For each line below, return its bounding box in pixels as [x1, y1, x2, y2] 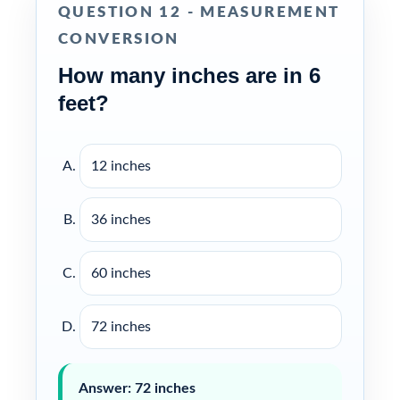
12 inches [91, 158, 151, 173]
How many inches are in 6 [58, 62, 321, 87]
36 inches [91, 212, 151, 227]
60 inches [91, 265, 151, 280]
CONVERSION [58, 30, 179, 46]
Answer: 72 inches [79, 380, 196, 396]
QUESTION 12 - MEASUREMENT [58, 4, 339, 20]
